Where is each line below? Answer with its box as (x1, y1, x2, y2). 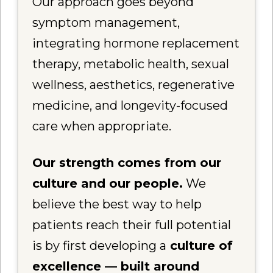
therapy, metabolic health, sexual (32, 56, 230, 71)
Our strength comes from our (32, 155, 222, 171)
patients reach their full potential (32, 218, 232, 233)
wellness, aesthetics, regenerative (32, 77, 235, 92)
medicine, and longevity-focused (32, 97, 229, 113)
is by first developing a (32, 238, 167, 253)
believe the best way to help (32, 197, 202, 212)
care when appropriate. (32, 118, 172, 133)
